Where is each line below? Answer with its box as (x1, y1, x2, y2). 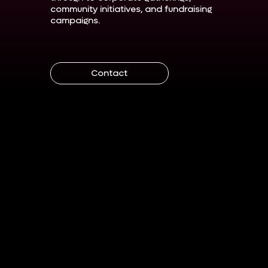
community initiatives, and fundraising (50, 4, 212, 16)
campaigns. (50, 15, 100, 27)
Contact (91, 68, 128, 80)
